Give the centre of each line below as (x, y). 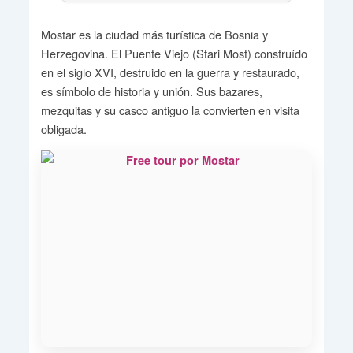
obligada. (63, 129)
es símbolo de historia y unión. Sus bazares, (151, 91)
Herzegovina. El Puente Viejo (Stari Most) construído (174, 54)
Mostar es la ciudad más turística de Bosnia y (154, 35)
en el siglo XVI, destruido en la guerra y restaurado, (170, 72)
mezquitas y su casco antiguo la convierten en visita (170, 110)
